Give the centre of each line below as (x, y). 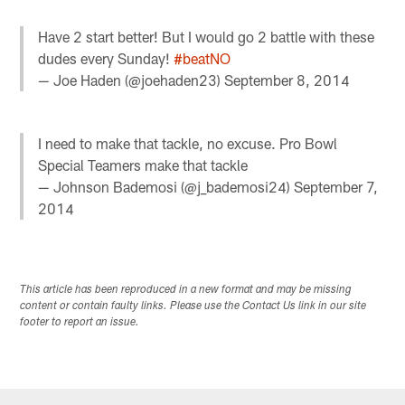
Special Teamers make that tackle (143, 165)
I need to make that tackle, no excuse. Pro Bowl (188, 144)
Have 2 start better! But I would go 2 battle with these (207, 37)
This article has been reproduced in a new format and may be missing (186, 290)
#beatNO (202, 59)
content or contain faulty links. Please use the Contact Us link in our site (193, 306)
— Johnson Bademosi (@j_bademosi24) (166, 187)
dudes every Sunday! (106, 59)
